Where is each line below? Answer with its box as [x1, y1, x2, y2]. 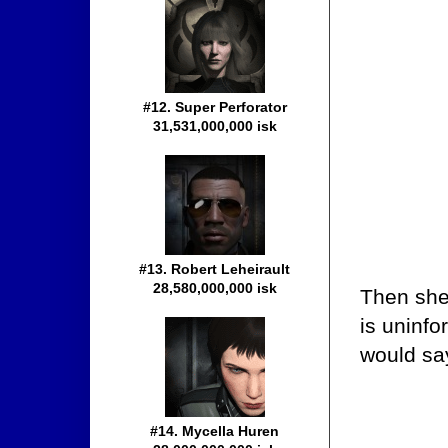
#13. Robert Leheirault [139, 261, 291, 278]
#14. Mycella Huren [150, 423, 280, 440]
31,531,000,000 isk [153, 118, 277, 135]
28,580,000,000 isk [153, 280, 277, 297]
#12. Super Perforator [143, 99, 287, 116]
